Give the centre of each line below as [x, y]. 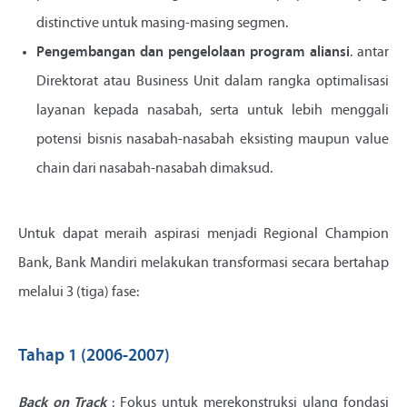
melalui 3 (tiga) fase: [79, 293]
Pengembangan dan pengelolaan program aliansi [193, 53]
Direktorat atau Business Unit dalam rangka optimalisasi [213, 82]
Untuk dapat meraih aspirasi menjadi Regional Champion [203, 235]
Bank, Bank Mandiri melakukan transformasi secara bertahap [203, 264]
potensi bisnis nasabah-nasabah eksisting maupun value [213, 140]
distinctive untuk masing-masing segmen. [162, 24]
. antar [369, 53]
